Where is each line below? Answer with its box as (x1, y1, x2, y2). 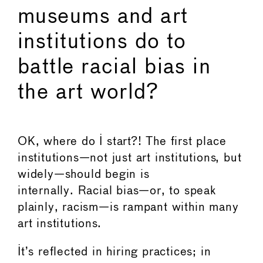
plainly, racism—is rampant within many (18, 201, 239, 213)
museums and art (18, 6, 188, 27)
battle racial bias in (18, 57, 211, 77)
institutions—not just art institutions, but (18, 152, 242, 164)
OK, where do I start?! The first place (18, 136, 227, 147)
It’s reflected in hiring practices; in (18, 246, 211, 258)
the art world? (18, 82, 166, 103)
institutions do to (18, 32, 187, 52)
